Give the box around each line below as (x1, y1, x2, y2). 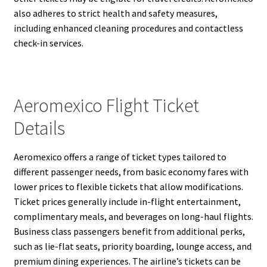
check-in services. (13, 36, 83, 49)
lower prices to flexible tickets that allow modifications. (13, 181, 243, 193)
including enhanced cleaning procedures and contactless (13, 21, 243, 34)
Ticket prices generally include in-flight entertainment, (13, 195, 241, 208)
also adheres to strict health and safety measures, (13, 7, 218, 19)
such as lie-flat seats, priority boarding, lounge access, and (13, 240, 252, 253)
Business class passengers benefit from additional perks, (13, 225, 245, 238)
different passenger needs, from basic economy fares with (13, 166, 249, 178)
